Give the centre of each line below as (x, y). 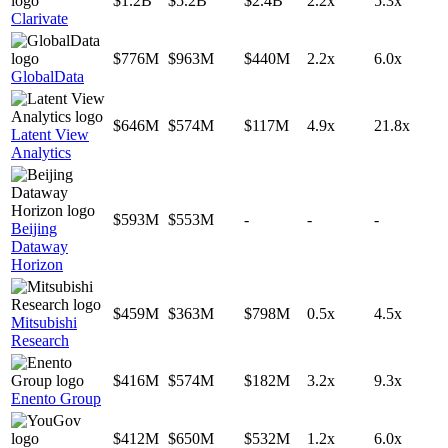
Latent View (50, 134)
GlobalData (47, 76)
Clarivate (39, 18)
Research (40, 340)
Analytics (41, 152)
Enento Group (56, 398)
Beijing (34, 228)
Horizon (37, 264)
